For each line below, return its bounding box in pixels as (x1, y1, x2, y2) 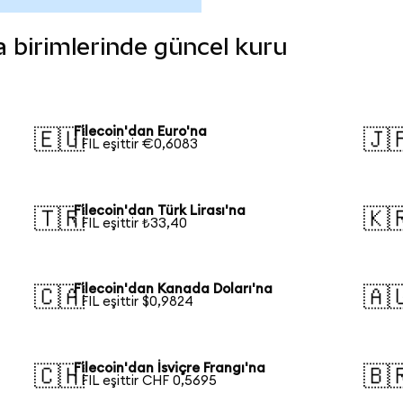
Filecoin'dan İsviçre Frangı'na (74, 362, 266, 376)
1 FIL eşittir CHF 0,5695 (74, 374, 218, 389)
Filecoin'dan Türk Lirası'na (74, 203, 246, 218)
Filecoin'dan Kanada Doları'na (74, 282, 273, 297)
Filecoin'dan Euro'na (74, 124, 208, 139)
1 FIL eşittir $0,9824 (74, 295, 194, 309)
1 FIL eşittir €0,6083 (74, 137, 199, 151)
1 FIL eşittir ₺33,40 (74, 216, 188, 230)
